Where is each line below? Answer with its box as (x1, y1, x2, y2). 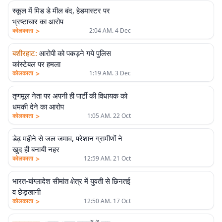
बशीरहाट (12, 48, 35, 58)
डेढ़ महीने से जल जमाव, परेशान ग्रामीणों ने (12, 133, 122, 143)
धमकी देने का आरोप (12, 102, 64, 111)
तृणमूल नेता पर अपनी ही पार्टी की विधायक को (12, 91, 127, 101)
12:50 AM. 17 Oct (83, 197, 131, 205)
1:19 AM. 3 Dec (89, 69, 131, 77)
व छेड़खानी (12, 187, 41, 197)
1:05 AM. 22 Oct (87, 111, 131, 120)
